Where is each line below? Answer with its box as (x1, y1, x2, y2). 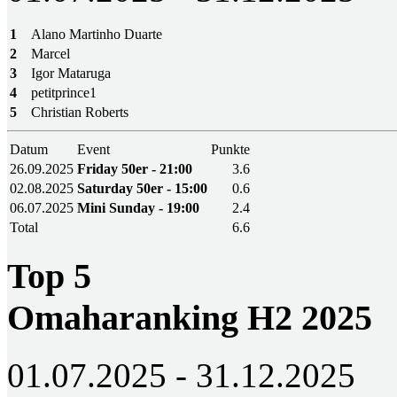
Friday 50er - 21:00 (77, 161, 192, 177)
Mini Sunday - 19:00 (77, 200, 199, 216)
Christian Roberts (31, 105, 128, 121)
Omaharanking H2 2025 (7, 298, 372, 339)
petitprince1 (31, 85, 97, 101)
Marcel (31, 46, 70, 62)
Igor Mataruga (31, 66, 111, 82)
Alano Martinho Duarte (31, 27, 162, 43)
